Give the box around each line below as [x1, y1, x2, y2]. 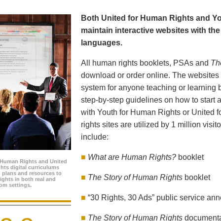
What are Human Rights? [88, 153, 176, 162]
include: [81, 133, 109, 142]
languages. [81, 38, 122, 47]
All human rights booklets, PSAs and [81, 59, 211, 68]
